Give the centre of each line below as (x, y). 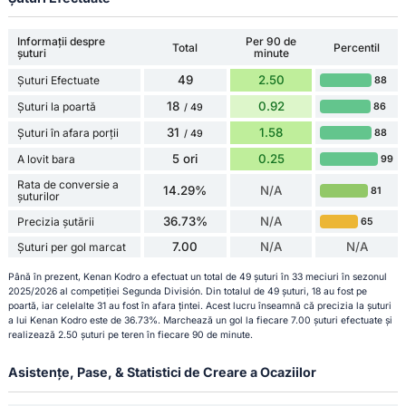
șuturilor (38, 197)
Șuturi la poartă (56, 107)
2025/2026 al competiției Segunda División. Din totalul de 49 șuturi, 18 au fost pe (187, 292)
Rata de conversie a (68, 185)
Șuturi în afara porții (68, 133)
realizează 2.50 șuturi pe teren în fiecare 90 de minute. (130, 335)
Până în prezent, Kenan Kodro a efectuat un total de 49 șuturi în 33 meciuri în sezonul (197, 277)
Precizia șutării (55, 222)
